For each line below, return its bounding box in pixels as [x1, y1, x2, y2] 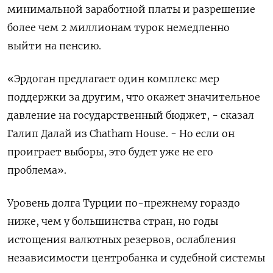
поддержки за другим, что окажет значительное [7, 91, 260, 103]
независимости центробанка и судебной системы [7, 252, 265, 264]
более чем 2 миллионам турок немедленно [7, 21, 230, 34]
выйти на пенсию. [7, 40, 101, 52]
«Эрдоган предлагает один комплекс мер [7, 73, 219, 85]
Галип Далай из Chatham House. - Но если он [7, 127, 235, 140]
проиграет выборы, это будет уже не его [7, 146, 213, 158]
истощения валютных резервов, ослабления [7, 233, 236, 246]
